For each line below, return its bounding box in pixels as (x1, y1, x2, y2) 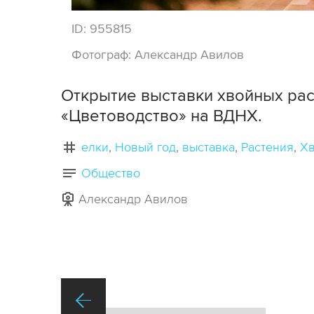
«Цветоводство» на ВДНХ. (61, 106, 262, 127)
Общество (81, 165, 140, 182)
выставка (182, 139, 235, 156)
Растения (241, 139, 294, 156)
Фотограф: (71, 47, 135, 63)
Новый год (115, 139, 176, 156)
